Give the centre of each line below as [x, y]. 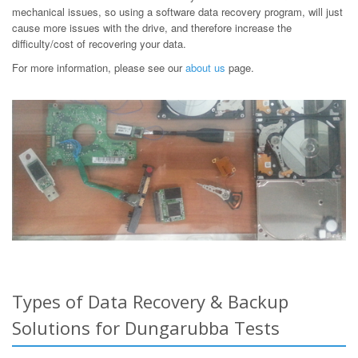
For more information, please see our [99, 67]
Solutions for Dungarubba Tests [146, 327]
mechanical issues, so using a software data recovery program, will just [177, 11]
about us [205, 67]
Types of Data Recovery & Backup [150, 301]
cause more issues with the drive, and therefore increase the [152, 27]
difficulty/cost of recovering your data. [99, 43]
